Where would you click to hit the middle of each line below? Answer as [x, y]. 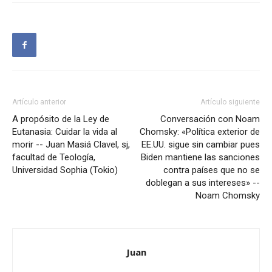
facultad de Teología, [54, 158]
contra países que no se [212, 170]
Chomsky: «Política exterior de [200, 132]
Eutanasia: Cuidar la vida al [65, 132]
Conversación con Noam [210, 119]
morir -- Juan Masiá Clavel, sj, [71, 145]
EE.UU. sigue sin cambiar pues [201, 145]
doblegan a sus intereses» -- [203, 183]
